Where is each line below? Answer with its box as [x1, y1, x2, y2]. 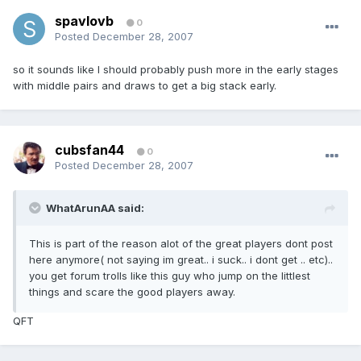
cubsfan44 [55, 142, 124, 159]
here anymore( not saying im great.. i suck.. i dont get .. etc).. [29, 253, 333, 267]
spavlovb [55, 13, 114, 30]
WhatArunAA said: [46, 201, 144, 215]
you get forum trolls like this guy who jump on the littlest [29, 269, 310, 283]
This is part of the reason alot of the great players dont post [29, 237, 333, 251]
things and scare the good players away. [29, 285, 235, 299]
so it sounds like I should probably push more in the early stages [13, 63, 338, 77]
